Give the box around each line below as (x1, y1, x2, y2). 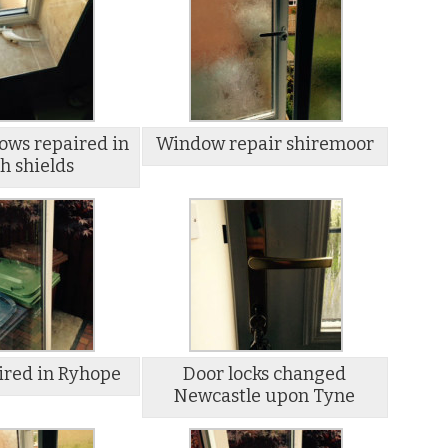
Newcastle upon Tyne (174, 385, 356, 408)
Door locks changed (183, 363, 347, 386)
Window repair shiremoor (155, 133, 374, 156)
